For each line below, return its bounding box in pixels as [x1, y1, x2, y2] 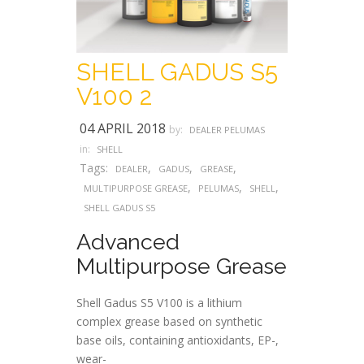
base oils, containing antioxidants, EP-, [76, 331, 279, 348]
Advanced [76, 228, 180, 254]
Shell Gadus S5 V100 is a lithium [76, 294, 242, 310]
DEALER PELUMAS [189, 123, 265, 136]
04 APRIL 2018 [80, 119, 166, 137]
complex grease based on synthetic [76, 313, 262, 329]
